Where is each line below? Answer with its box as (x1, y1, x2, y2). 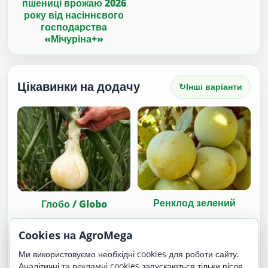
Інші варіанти (186, 80, 243, 92)
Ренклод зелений (153, 196, 236, 209)
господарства (41, 20, 107, 33)
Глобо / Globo (41, 197, 107, 211)
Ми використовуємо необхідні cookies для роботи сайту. (19, 248, 239, 260)
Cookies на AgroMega (19, 228, 133, 242)
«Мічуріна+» (44, 32, 103, 45)
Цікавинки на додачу (17, 78, 140, 95)
